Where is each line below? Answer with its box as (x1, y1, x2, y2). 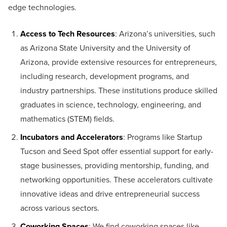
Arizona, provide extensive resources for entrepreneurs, (20, 56, 217, 68)
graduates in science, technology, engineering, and (20, 98, 201, 110)
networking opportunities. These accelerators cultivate (20, 173, 213, 185)
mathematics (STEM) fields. (20, 112, 115, 125)
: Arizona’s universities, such (115, 27, 215, 40)
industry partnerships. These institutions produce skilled (20, 84, 217, 96)
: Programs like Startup (123, 131, 202, 143)
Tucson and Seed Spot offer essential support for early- (20, 145, 213, 157)
